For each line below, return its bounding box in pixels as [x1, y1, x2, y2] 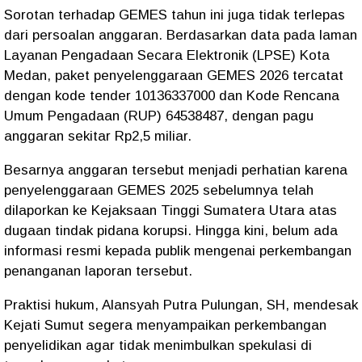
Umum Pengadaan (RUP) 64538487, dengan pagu [4, 108, 314, 124]
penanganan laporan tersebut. [4, 263, 192, 279]
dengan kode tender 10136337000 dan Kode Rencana [4, 88, 339, 103]
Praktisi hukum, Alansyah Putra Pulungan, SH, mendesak [4, 297, 358, 313]
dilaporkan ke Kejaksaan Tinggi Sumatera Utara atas [4, 203, 337, 218]
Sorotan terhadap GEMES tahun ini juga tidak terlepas [4, 7, 345, 23]
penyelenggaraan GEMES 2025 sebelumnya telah [4, 183, 314, 198]
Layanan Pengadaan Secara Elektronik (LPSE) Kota [4, 48, 330, 63]
